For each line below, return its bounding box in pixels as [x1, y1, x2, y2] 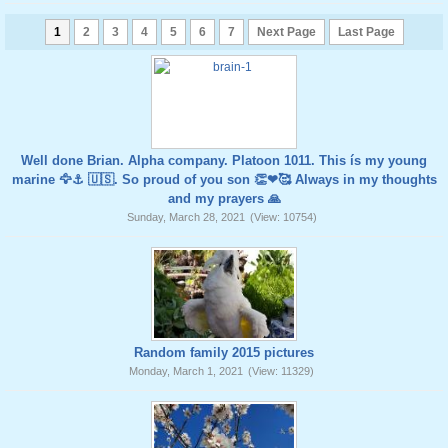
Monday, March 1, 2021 [129, 365, 243, 377]
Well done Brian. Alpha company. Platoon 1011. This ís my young [21, 153, 427, 168]
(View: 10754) [249, 211, 317, 223]
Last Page [337, 25, 395, 39]
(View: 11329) [248, 365, 314, 377]
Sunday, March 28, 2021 [126, 211, 245, 223]
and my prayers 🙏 [167, 191, 281, 206]
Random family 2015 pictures [134, 345, 314, 360]
